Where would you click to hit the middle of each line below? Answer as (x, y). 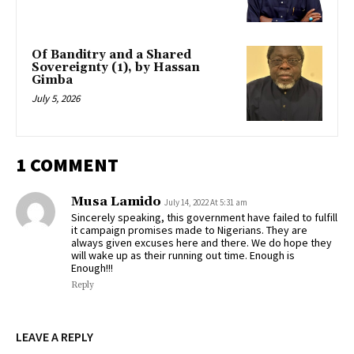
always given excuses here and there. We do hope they (201, 243)
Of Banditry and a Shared (111, 55)
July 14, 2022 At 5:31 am (206, 203)
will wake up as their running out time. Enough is (183, 256)
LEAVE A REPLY (55, 337)
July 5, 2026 (56, 98)
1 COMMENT (67, 165)
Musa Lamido (116, 202)
